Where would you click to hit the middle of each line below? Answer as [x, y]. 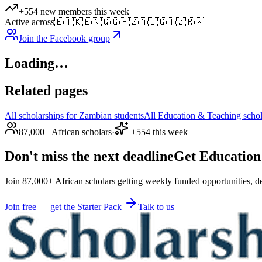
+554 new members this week [74, 11]
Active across [30, 22]
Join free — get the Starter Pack [63, 207]
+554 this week [158, 132]
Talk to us [156, 207]
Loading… [37, 63]
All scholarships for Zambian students [74, 115]
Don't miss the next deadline [89, 156]
